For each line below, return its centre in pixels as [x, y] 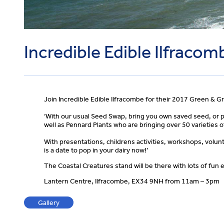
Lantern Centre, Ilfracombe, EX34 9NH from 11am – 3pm [132, 181]
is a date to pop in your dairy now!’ [96, 150]
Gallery [49, 202]
